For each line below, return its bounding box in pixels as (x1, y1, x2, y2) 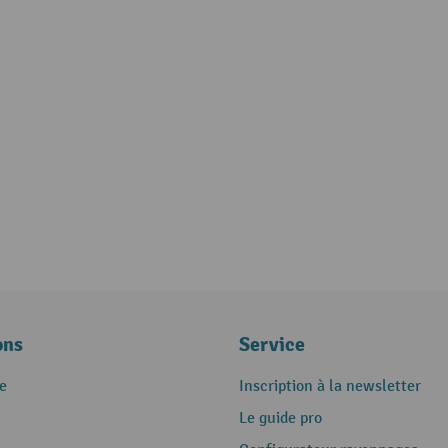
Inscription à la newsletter (239, 377, 421, 396)
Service (239, 332, 305, 357)
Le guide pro (239, 409, 322, 428)
